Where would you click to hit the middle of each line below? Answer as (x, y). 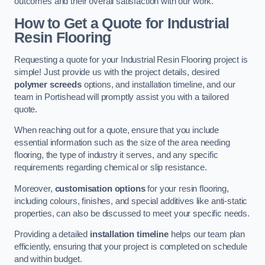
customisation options (100, 188)
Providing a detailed (52, 235)
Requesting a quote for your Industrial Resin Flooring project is (131, 59)
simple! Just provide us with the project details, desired (117, 72)
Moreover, (35, 188)
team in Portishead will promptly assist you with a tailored (122, 97)
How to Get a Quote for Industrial (122, 24)
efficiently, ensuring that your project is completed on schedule (131, 247)
